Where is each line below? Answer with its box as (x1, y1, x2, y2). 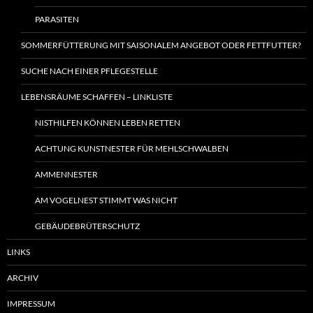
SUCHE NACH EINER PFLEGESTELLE (21, 66, 158, 77)
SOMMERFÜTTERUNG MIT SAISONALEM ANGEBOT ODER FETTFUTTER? (21, 40, 301, 51)
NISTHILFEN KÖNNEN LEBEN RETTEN (35, 117, 180, 129)
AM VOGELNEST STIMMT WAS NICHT (35, 195, 177, 206)
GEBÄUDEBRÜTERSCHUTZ (35, 221, 140, 232)
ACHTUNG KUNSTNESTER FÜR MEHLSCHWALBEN (35, 143, 228, 154)
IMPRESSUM (7, 298, 55, 310)
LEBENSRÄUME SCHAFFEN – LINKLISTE (21, 92, 173, 103)
